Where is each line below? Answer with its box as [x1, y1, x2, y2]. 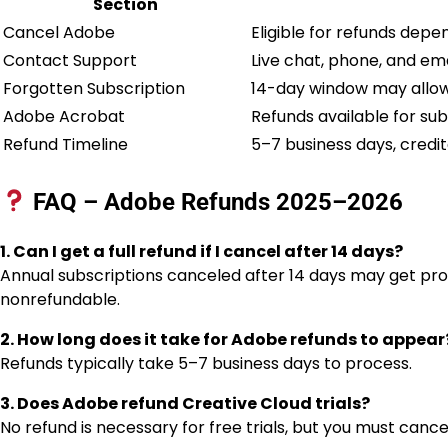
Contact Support [3, 48, 137, 72]
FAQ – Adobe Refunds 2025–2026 [27, 187, 404, 216]
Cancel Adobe [3, 20, 115, 44]
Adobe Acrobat [3, 104, 125, 128]
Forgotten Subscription [3, 76, 185, 100]
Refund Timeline [3, 132, 128, 156]
